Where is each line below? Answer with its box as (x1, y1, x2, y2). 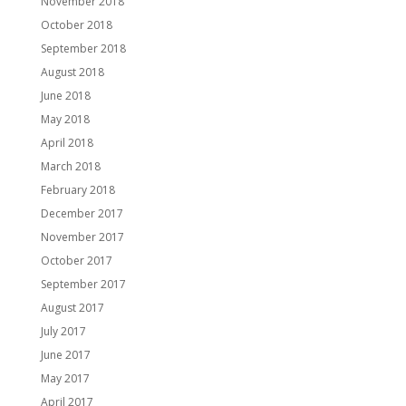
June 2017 (40, 347, 91, 363)
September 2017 (40, 276, 126, 293)
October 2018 (40, 17, 112, 34)
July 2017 (40, 324, 86, 340)
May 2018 (40, 111, 90, 128)
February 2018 (40, 182, 115, 198)
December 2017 (40, 206, 123, 222)
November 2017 (40, 229, 124, 246)
